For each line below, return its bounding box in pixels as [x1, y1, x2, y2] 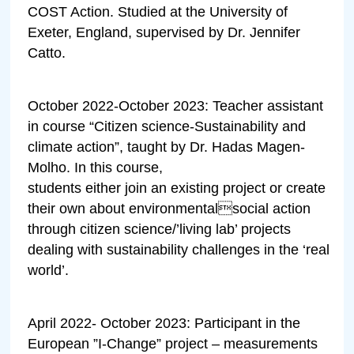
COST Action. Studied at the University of [28, 3, 288, 20]
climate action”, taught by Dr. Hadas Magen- [28, 138, 306, 155]
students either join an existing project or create [28, 179, 326, 196]
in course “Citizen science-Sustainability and [28, 118, 307, 134]
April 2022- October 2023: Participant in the [28, 314, 301, 331]
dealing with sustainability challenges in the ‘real [28, 241, 330, 258]
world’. [28, 262, 70, 278]
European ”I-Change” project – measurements [28, 335, 318, 352]
